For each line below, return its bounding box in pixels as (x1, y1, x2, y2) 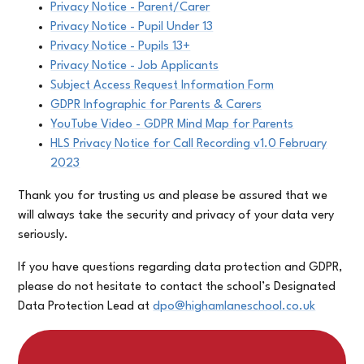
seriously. (18, 228, 69, 241)
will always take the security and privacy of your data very (18, 209, 335, 222)
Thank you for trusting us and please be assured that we (18, 189, 328, 202)
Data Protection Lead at (18, 300, 154, 313)
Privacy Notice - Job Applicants (50, 59, 219, 72)
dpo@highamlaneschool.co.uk (153, 300, 316, 313)
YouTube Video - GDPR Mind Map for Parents (50, 118, 294, 131)
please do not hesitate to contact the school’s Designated (18, 280, 336, 293)
